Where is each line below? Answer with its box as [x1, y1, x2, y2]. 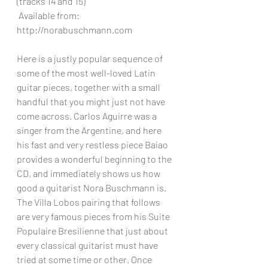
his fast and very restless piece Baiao [17, 139, 170, 150]
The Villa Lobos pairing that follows [17, 196, 162, 208]
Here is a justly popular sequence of [17, 53, 165, 64]
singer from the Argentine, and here [17, 124, 163, 136]
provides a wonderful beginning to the [17, 153, 173, 165]
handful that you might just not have [17, 96, 167, 107]
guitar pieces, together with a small [17, 81, 162, 93]
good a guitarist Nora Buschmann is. [17, 182, 168, 193]
